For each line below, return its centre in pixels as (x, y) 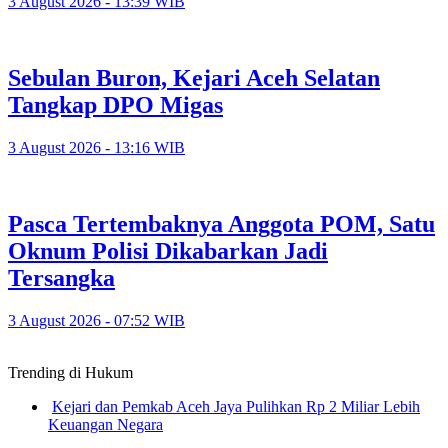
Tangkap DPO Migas (115, 105)
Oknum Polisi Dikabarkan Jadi (168, 250)
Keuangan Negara (105, 424)
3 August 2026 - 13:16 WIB (96, 147)
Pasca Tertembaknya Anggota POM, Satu (221, 223)
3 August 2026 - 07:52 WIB (96, 320)
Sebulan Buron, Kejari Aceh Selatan (194, 78)
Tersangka (61, 277)
